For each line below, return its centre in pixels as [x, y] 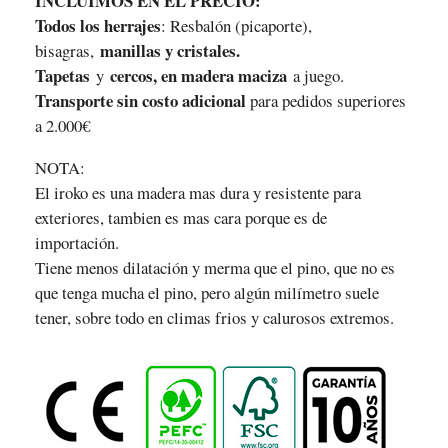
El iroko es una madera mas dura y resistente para [197, 192]
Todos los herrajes [97, 26]
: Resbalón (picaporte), [236, 26]
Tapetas [62, 76]
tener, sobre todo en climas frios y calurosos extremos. [214, 317]
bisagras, [67, 51]
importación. [76, 242]
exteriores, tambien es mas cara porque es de [180, 217]
